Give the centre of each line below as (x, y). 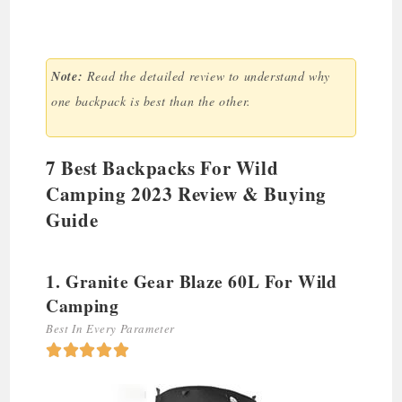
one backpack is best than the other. (154, 100)
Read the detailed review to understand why (207, 75)
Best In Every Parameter (111, 328)
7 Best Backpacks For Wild (162, 167)
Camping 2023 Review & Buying (187, 193)
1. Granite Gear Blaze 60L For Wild (192, 281)
